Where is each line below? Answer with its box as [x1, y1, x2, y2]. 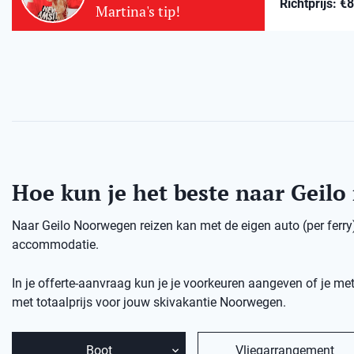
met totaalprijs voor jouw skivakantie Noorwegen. [12, 295, 286, 310]
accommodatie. [12, 237, 99, 252]
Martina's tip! [96, 2, 181, 21]
